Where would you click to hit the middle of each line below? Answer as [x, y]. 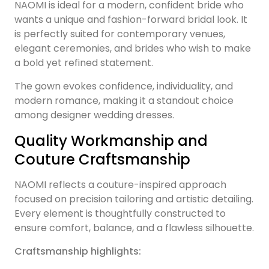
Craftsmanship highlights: [78, 252]
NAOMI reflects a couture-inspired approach [120, 185]
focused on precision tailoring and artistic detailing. [134, 199]
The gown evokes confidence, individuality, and [124, 86]
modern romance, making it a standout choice [124, 101]
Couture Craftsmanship [102, 160]
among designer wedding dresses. [94, 115]
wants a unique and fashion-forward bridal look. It [131, 20]
